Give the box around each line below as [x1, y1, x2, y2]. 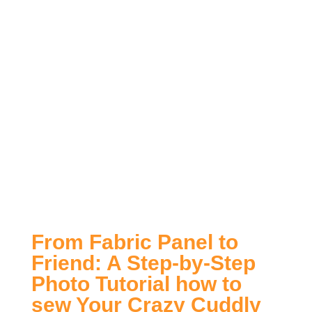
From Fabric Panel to [31, 231, 238, 254]
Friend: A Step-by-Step [31, 251, 256, 275]
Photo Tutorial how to [31, 272, 242, 296]
